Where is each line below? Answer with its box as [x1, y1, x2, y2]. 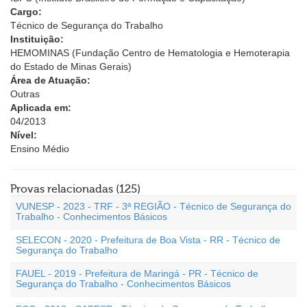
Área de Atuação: [10, 75, 90, 86]
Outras [10, 88, 40, 99]
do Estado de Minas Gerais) [10, 61, 132, 72]
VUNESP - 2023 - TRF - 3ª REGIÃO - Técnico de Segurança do [16, 201, 291, 212]
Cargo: [10, 6, 42, 17]
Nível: [10, 130, 37, 140]
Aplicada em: [10, 102, 71, 113]
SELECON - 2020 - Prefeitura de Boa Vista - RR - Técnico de [16, 234, 280, 245]
